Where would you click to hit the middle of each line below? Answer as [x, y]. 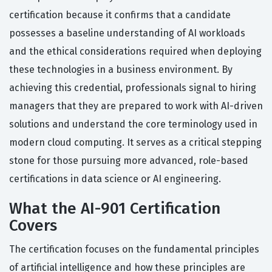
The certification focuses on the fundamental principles [134, 249]
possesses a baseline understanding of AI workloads [127, 33]
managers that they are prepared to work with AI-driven [136, 106]
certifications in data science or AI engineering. [115, 178]
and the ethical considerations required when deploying [135, 51]
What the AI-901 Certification [115, 208]
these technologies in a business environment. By [121, 69]
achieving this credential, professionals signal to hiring [133, 87]
